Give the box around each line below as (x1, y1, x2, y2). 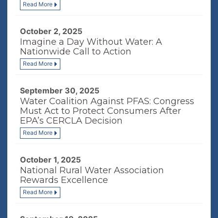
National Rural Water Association (20, 165, 164, 176)
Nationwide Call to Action (20, 46, 131, 57)
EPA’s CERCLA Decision (20, 115, 123, 126)
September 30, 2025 (20, 86, 99, 95)
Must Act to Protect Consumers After (20, 106, 181, 116)
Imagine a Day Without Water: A (20, 36, 162, 47)
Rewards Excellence (20, 175, 108, 185)
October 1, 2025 (20, 155, 81, 164)
